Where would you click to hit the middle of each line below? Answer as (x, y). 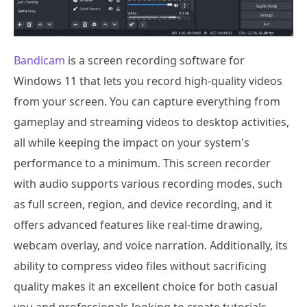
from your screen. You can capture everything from (147, 102)
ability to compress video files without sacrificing (140, 266)
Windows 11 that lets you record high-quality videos (148, 81)
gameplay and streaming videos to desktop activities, (151, 122)
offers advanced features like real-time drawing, (138, 225)
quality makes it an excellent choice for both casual (146, 287)
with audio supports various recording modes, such (148, 184)
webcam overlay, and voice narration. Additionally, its (151, 246)
